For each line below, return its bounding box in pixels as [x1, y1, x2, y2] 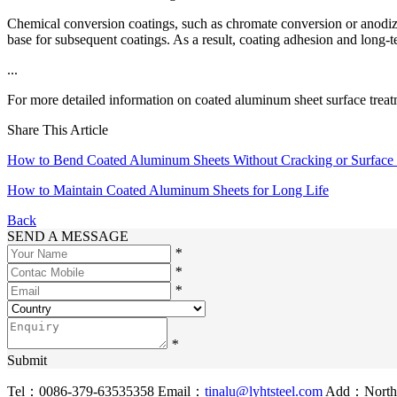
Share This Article [7, 122, 108, 138]
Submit [7, 353, 47, 369]
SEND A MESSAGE [7, 229, 128, 245]
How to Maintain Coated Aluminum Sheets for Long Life [7, 183, 329, 198]
